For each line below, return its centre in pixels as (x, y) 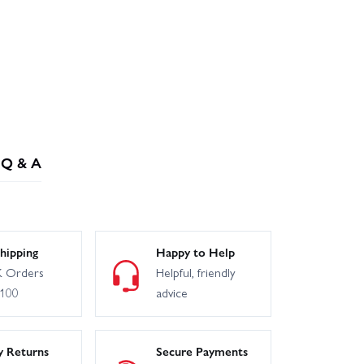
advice (171, 293)
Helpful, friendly (195, 273)
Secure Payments (201, 351)
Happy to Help (195, 252)
